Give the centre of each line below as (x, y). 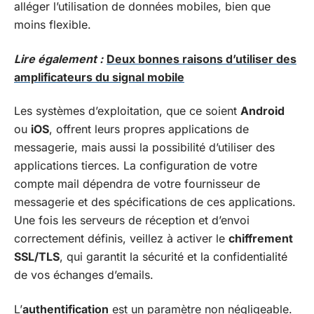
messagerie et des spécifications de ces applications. (155, 202)
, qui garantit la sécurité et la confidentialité (173, 257)
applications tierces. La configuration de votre (136, 165)
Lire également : (59, 59)
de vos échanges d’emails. (84, 275)
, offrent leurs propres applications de (149, 129)
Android (262, 111)
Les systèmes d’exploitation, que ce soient (127, 111)
